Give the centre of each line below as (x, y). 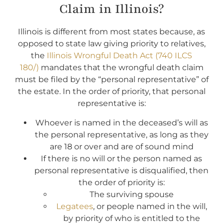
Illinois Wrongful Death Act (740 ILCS (119, 56)
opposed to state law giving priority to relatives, (111, 44)
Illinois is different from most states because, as (111, 32)
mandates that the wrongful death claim (121, 68)
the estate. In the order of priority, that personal (111, 92)
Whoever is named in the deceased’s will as (121, 122)
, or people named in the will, (150, 206)
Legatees (74, 206)
